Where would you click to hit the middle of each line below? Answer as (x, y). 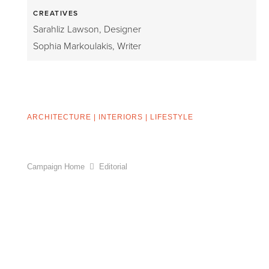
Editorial (113, 167)
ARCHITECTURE (59, 117)
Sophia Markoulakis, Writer (87, 46)
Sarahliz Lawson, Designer (87, 29)
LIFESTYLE (172, 117)
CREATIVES (56, 13)
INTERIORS (121, 117)
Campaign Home (56, 167)
